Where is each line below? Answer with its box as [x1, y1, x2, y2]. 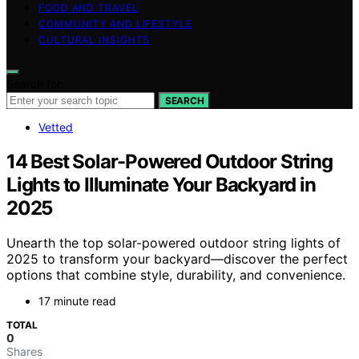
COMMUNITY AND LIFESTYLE [38, 17, 192, 30]
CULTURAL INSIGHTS [38, 33, 151, 46]
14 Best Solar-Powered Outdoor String [6, 149, 333, 173]
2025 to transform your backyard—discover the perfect [6, 251, 348, 268]
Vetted [38, 119, 73, 134]
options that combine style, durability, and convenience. [6, 267, 345, 284]
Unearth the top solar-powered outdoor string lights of [6, 235, 341, 252]
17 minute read [38, 294, 116, 309]
